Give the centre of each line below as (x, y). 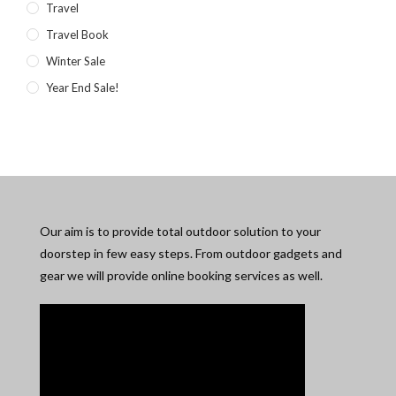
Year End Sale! (82, 88)
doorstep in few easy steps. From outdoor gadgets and (190, 254)
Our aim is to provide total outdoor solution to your (180, 232)
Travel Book (77, 35)
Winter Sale (75, 61)
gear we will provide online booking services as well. (181, 276)
